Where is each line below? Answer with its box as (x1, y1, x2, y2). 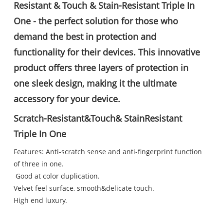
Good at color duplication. (14, 171, 102, 181)
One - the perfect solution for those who (14, 15, 179, 27)
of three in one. (14, 159, 64, 169)
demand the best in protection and (14, 31, 157, 43)
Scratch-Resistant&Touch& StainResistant (14, 112, 182, 125)
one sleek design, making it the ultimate (14, 77, 177, 90)
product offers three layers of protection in (14, 62, 189, 74)
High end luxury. (14, 196, 68, 205)
